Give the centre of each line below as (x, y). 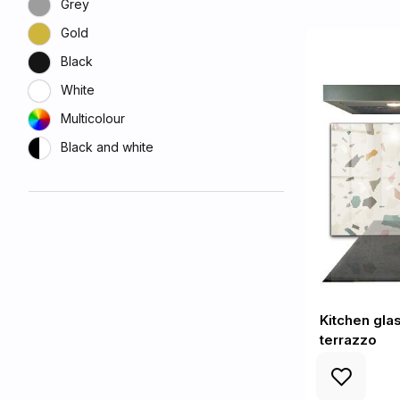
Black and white (107, 147)
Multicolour (93, 118)
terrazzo (348, 340)
